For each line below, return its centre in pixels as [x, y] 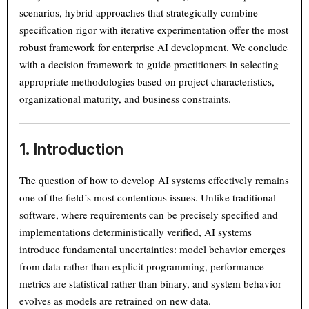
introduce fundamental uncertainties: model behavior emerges [153, 249]
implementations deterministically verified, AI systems [136, 231]
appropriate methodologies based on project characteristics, [147, 81]
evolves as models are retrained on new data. [116, 300]
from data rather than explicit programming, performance [142, 266]
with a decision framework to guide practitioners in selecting [149, 64]
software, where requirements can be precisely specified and [149, 214]
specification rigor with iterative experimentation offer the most [154, 29]
